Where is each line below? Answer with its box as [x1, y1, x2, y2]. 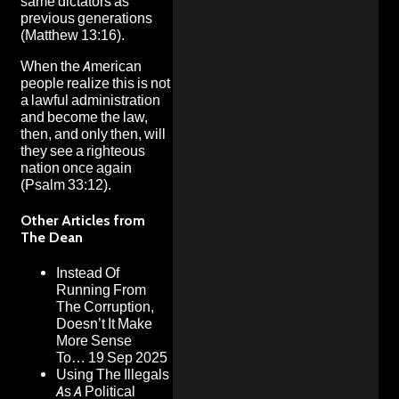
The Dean [20, 228, 83, 246]
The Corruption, [56, 298, 154, 316]
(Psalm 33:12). [20, 175, 111, 193]
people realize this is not [20, 74, 170, 92]
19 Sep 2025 [88, 349, 167, 367]
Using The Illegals [56, 366, 169, 384]
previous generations [20, 9, 152, 27]
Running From [56, 281, 146, 299]
